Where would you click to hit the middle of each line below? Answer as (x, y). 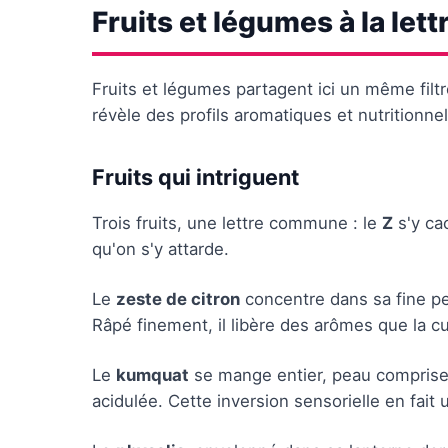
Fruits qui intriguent (195, 177)
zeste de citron (178, 299)
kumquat (152, 375)
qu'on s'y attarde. (160, 249)
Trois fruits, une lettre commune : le (237, 223)
